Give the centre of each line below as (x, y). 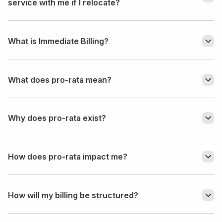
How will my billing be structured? (73, 195)
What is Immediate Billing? (58, 41)
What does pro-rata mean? (60, 80)
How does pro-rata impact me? (68, 157)
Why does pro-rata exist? (57, 118)
